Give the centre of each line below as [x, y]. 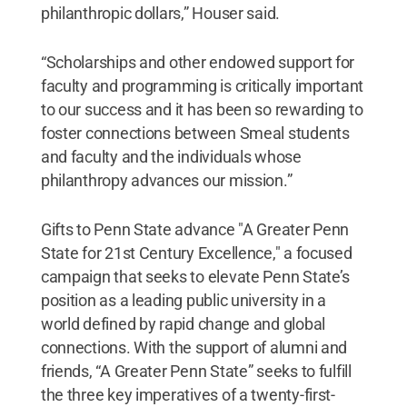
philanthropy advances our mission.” [166, 180]
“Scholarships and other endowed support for [198, 62]
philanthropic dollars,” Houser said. [160, 13]
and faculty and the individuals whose [171, 157]
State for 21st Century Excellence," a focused [196, 253]
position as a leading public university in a [183, 300]
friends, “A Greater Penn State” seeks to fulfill [196, 371]
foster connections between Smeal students [195, 133]
